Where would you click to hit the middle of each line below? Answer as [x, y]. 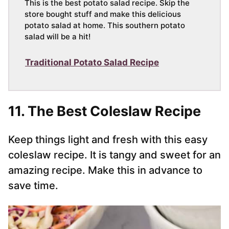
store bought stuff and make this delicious [103, 14]
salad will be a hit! [58, 37]
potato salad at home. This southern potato [105, 26]
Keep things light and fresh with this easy [108, 140]
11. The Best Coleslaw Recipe [105, 111]
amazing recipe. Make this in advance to [105, 170]
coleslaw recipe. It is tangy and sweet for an [114, 155]
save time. [33, 186]
